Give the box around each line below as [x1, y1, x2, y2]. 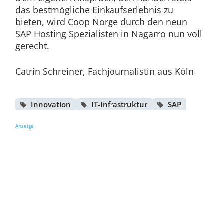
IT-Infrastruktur [91, 99, 147, 110]
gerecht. [15, 40, 49, 52]
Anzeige [15, 122, 34, 130]
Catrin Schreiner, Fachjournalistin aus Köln [15, 65, 194, 78]
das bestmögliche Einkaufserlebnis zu [15, 4, 173, 16]
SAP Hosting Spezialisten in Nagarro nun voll [15, 28, 202, 40]
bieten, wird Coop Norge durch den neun [15, 16, 187, 28]
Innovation [30, 99, 71, 110]
